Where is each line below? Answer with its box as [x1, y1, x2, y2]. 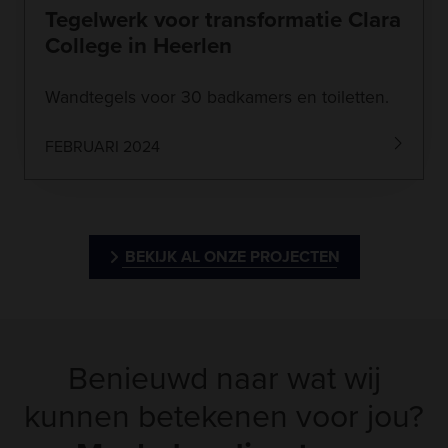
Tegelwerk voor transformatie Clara [45, 2, 401, 36]
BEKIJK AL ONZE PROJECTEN [124, 244, 340, 268]
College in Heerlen [45, 28, 232, 62]
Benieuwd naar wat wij [67, 353, 381, 402]
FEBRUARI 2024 [45, 134, 160, 158]
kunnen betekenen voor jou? [24, 391, 424, 440]
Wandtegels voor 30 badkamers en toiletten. [45, 83, 389, 110]
